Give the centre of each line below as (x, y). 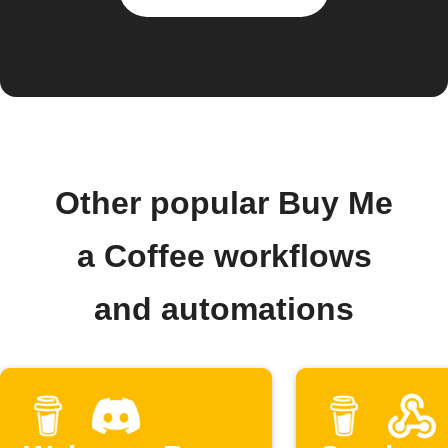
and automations (224, 309)
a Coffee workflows (224, 256)
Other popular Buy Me (224, 203)
